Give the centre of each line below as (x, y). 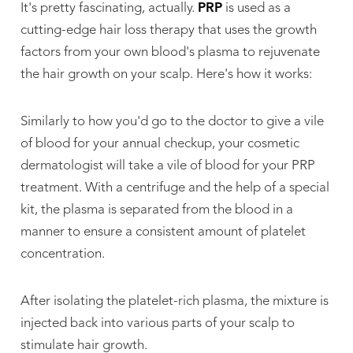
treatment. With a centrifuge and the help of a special (175, 188)
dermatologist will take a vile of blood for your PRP (167, 165)
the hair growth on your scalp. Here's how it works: (166, 74)
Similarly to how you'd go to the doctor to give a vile (172, 121)
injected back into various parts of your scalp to (157, 323)
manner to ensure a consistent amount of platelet (163, 232)
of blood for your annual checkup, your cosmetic (160, 143)
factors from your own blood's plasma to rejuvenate (170, 52)
